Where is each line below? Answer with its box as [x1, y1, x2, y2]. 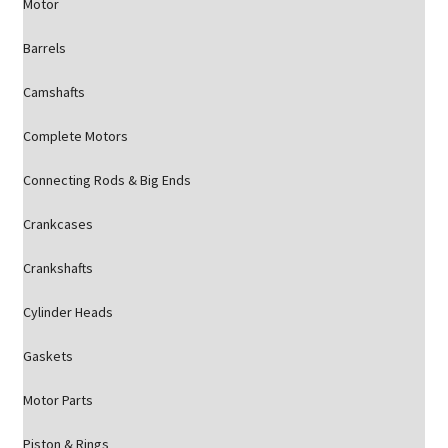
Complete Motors [22, 127, 128, 145]
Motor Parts [22, 391, 93, 409]
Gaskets [22, 347, 73, 365]
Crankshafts [22, 259, 93, 277]
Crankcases [22, 215, 93, 233]
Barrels [22, 39, 66, 57]
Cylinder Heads [22, 303, 113, 321]
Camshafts [22, 83, 85, 101]
